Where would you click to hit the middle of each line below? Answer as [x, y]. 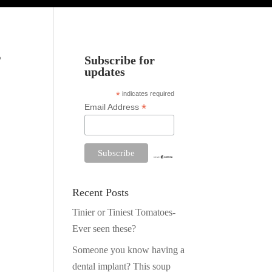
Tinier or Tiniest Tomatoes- [124, 212]
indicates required [148, 94]
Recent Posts [101, 192]
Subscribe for [120, 61]
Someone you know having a [129, 250]
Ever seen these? [104, 228]
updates [105, 72]
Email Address [113, 107]
